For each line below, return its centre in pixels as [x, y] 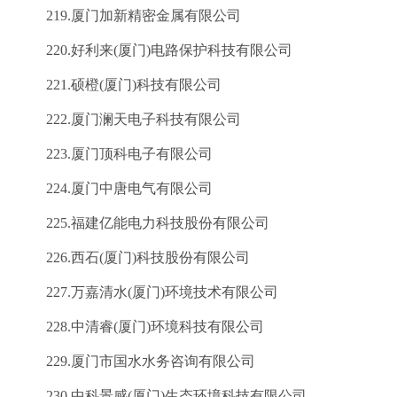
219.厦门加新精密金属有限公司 [129, 16]
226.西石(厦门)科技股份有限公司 [134, 257]
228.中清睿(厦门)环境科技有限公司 [141, 327]
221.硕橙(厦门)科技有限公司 [120, 85]
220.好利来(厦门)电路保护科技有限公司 [155, 50]
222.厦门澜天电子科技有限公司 [129, 119]
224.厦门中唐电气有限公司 [115, 188]
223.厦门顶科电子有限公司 [115, 154]
